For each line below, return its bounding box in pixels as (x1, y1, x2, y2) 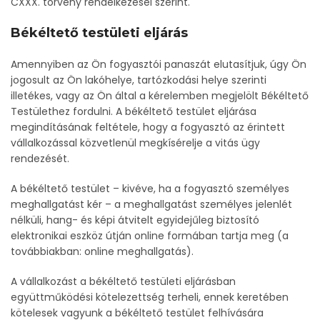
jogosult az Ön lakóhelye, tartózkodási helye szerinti (11, 73, 266, 87)
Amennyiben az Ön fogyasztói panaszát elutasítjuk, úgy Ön (11, 57, 306, 71)
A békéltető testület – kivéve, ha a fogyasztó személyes (11, 181, 289, 196)
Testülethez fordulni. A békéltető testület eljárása (11, 104, 256, 119)
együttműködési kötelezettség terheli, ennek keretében (11, 290, 289, 304)
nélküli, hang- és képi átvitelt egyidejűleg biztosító (11, 213, 259, 227)
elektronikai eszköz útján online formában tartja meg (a (11, 229, 289, 243)
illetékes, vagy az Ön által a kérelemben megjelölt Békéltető (11, 89, 309, 103)
